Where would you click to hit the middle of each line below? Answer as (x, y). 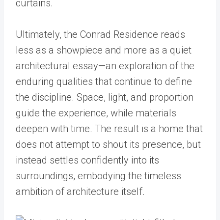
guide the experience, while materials (96, 113)
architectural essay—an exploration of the (105, 66)
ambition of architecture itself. (80, 192)
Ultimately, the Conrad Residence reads (100, 34)
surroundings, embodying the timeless (98, 176)
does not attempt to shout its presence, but (108, 144)
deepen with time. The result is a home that (109, 129)
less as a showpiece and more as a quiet (104, 50)
